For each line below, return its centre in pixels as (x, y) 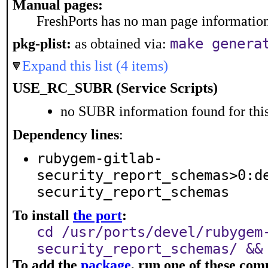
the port (98, 215)
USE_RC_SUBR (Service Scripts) (115, 88)
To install (43, 215)
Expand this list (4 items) (95, 66)
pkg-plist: (42, 44)
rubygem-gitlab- (99, 159)
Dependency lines (66, 135)
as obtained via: (121, 44)
